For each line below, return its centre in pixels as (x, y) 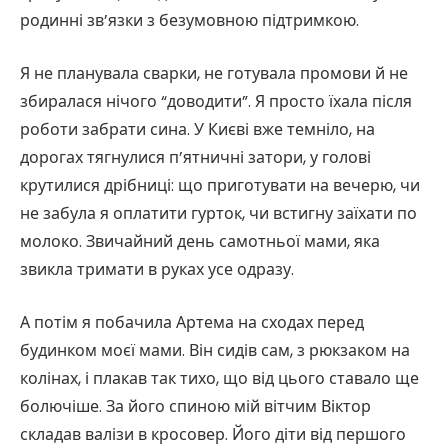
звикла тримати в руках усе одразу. (157, 269)
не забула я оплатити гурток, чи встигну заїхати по (218, 213)
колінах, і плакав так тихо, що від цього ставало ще (219, 378)
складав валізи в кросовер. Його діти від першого (213, 434)
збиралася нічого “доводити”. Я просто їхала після (216, 101)
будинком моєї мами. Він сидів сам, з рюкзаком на (215, 350)
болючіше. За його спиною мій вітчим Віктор (195, 406)
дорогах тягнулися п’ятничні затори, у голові (195, 157)
